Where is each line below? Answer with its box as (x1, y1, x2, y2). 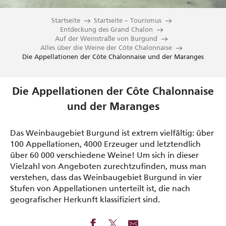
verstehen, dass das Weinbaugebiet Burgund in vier (10, 173, 202, 182)
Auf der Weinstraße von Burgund (55, 35, 157, 42)
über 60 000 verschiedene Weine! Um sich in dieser (10, 150, 199, 160)
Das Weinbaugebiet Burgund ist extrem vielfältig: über (10, 128, 214, 138)
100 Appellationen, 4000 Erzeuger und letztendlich (10, 139, 201, 149)
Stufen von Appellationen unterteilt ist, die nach (10, 184, 190, 193)
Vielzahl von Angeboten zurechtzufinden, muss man (10, 161, 206, 171)
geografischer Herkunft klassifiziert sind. (10, 195, 160, 204)
